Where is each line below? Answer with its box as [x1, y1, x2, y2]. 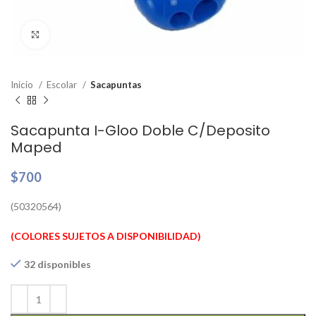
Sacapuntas [90, 79, 142, 90]
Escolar [47, 79, 79, 90]
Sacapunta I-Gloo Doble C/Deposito [11, 121, 270, 140]
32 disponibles [24, 258, 91, 270]
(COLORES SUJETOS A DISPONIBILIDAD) [11, 230, 201, 242]
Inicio [11, 79, 35, 90]
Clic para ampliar [49, 29, 123, 40]
